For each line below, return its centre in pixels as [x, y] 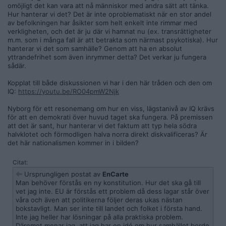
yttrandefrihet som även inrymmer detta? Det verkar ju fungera [107, 57]
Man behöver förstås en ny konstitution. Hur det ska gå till [108, 183]
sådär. [17, 66]
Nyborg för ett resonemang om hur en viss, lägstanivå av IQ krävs [111, 108]
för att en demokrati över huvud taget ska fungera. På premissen [110, 117]
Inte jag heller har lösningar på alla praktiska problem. [99, 217]
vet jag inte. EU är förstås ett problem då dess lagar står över [112, 191]
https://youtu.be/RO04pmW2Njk [69, 91]
